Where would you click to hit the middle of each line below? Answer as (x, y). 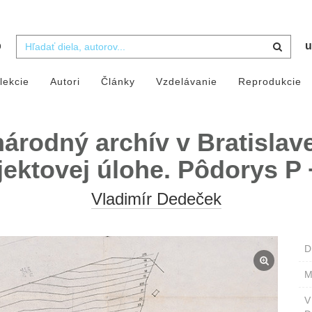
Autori (65, 82)
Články (118, 82)
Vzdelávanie (186, 82)
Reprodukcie (270, 82)
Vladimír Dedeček (156, 199)
